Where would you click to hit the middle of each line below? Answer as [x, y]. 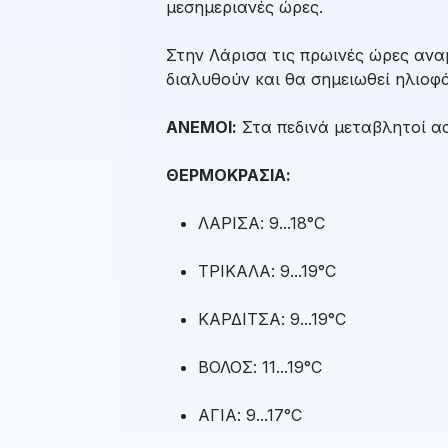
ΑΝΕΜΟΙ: [201, 127]
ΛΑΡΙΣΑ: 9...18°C [261, 223]
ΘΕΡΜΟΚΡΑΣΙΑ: [228, 175]
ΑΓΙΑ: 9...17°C [250, 415]
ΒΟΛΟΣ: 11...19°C [260, 367]
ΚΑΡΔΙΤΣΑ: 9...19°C [272, 319]
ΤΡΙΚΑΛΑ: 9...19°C [267, 271]
